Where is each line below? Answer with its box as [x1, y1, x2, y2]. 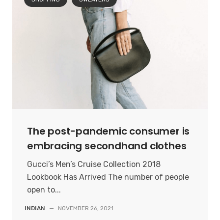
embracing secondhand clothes [27, 139, 187, 153]
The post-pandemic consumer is [27, 124, 190, 138]
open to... [27, 185, 61, 195]
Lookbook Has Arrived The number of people [27, 172, 189, 182]
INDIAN [25, 205, 45, 212]
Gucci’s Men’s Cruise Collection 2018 [27, 160, 161, 169]
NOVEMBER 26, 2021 [58, 205, 113, 212]
